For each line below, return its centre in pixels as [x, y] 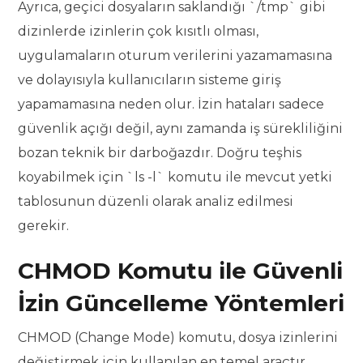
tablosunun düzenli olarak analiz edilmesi [156, 202]
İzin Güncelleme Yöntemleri [181, 303]
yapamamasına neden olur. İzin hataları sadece [171, 105]
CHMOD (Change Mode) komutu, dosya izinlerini [178, 338]
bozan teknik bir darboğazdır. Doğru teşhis [160, 153]
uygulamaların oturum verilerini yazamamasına [175, 56]
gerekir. [44, 226]
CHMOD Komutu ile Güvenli [181, 271]
